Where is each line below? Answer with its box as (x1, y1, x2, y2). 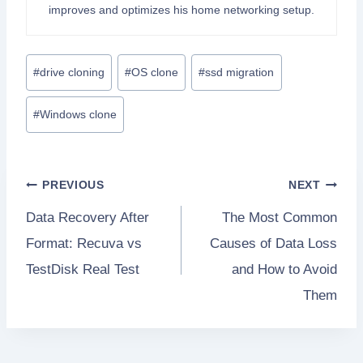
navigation (25, 218, 139, 244)
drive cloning (40, 66, 105, 79)
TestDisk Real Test (26, 262, 139, 278)
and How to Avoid (232, 262, 337, 278)
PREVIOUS (42, 178, 105, 191)
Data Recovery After (26, 210, 149, 226)
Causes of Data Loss (210, 236, 337, 252)
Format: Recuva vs (26, 236, 142, 252)
